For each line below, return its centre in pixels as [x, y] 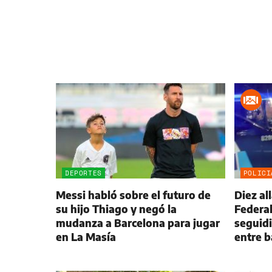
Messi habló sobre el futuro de [133, 195]
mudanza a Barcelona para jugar [138, 223]
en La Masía [86, 237]
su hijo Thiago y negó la [116, 209]
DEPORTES [83, 173]
